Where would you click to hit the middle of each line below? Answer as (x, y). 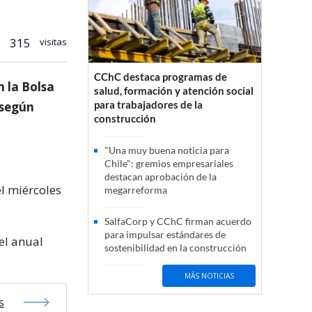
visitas (52, 41)
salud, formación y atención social (174, 91)
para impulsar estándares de (165, 235)
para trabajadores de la (148, 105)
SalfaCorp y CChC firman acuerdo (178, 221)
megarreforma (136, 190)
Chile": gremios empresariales (169, 164)
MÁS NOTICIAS (209, 275)
